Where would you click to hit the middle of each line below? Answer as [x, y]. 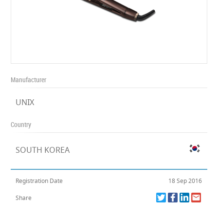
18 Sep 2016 [185, 181]
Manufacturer [29, 80]
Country [21, 124]
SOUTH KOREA [43, 150]
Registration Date [39, 181]
